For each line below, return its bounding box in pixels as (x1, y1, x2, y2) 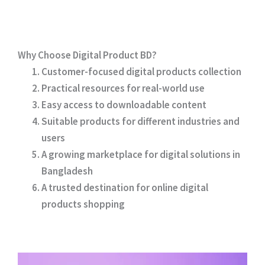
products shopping (41, 197, 125, 211)
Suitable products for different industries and (41, 114, 240, 128)
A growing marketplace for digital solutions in (41, 147, 240, 161)
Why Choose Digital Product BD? (18, 48, 157, 62)
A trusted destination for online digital (41, 180, 208, 194)
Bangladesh (41, 164, 93, 177)
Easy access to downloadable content (41, 98, 206, 111)
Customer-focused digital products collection (41, 64, 241, 78)
